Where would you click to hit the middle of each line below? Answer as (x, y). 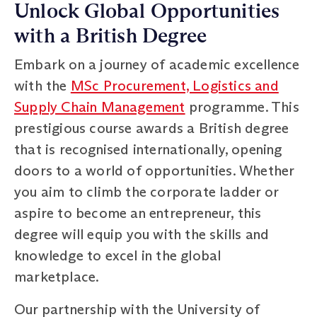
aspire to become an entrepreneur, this (138, 213)
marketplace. (57, 276)
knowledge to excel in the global (118, 255)
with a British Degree (111, 36)
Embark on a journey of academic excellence (157, 64)
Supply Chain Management (100, 106)
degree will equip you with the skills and (142, 234)
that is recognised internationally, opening (148, 149)
